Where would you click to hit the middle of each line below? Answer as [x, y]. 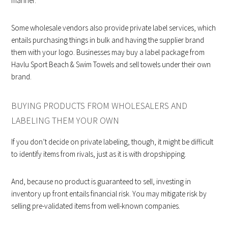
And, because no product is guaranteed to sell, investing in [101, 181]
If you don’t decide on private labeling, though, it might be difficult [112, 141]
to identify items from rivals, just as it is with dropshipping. [99, 154]
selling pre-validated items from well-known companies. [96, 206]
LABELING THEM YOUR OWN [65, 120]
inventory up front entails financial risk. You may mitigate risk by [109, 193]
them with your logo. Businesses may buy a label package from [108, 52]
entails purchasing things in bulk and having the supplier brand [108, 40]
